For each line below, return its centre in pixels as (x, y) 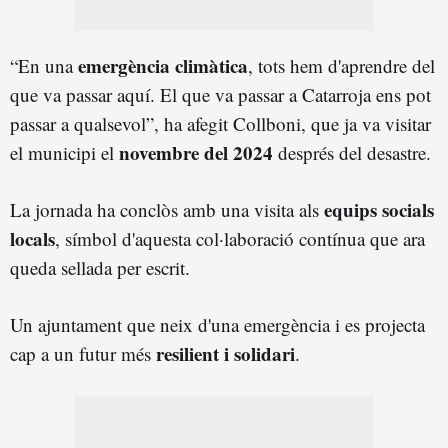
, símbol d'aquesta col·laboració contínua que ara (240, 239)
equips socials (379, 210)
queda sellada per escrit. (100, 268)
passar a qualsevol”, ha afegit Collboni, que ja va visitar (220, 124)
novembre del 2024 (196, 153)
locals (32, 239)
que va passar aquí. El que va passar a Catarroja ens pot (220, 95)
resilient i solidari (225, 354)
